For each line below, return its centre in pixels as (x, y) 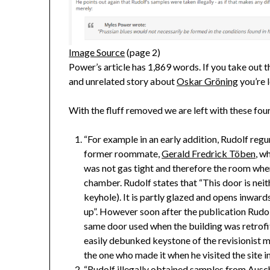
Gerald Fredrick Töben (209, 154)
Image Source (97, 52)
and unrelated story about (123, 81)
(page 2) (143, 52)
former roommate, (123, 154)
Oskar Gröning (208, 81)
